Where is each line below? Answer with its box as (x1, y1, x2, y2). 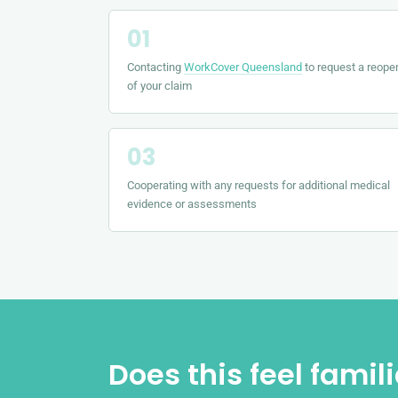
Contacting (127, 60, 184, 74)
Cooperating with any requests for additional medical (127, 178, 390, 192)
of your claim (127, 78, 192, 92)
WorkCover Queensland (184, 60, 302, 74)
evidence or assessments (127, 196, 257, 211)
